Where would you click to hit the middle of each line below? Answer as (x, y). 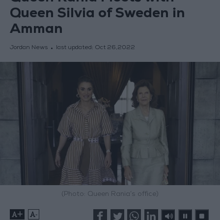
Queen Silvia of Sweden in (97, 15)
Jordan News (28, 48)
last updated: (75, 48)
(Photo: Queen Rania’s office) (110, 195)
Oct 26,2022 (115, 48)
